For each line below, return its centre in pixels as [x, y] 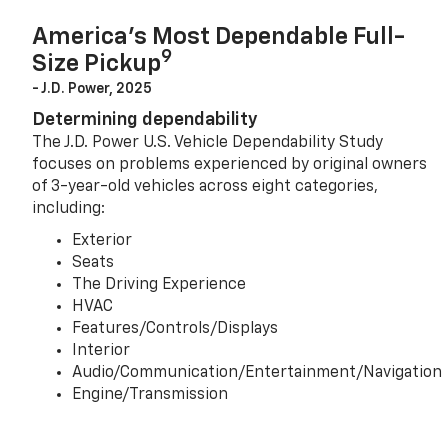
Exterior [102, 241]
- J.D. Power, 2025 [92, 89]
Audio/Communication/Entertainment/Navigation [257, 373]
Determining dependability [145, 120]
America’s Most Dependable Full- [219, 37]
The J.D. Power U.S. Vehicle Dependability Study [208, 143]
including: [69, 209]
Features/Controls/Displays [175, 329]
